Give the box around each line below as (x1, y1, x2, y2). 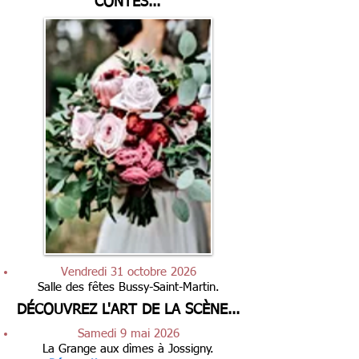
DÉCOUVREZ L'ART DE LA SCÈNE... (17, 303, 240, 317)
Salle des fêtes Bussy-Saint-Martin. (37, 281, 220, 293)
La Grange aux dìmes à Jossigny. (42, 343, 214, 355)
